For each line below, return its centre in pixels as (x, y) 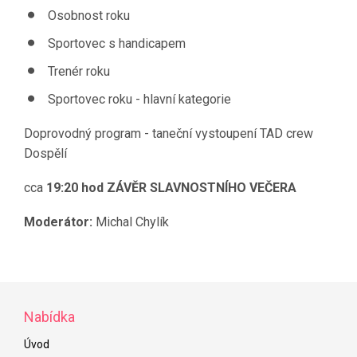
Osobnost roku (89, 16)
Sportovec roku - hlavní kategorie (139, 99)
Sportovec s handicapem (117, 43)
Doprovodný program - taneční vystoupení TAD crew (169, 133)
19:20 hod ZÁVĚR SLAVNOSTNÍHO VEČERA (170, 188)
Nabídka (49, 317)
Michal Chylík (131, 222)
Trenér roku (79, 71)
